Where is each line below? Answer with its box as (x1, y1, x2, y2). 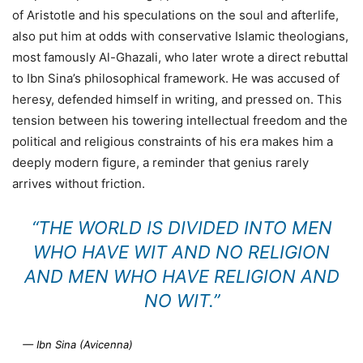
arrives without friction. (12, 175, 145, 191)
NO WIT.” (143, 289, 220, 311)
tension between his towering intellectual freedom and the (12, 112, 348, 128)
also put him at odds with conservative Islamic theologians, (12, 28, 348, 44)
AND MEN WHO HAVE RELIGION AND (23, 265, 340, 287)
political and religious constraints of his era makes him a (12, 133, 333, 149)
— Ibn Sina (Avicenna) (22, 337, 133, 351)
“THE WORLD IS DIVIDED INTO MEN (31, 216, 332, 238)
